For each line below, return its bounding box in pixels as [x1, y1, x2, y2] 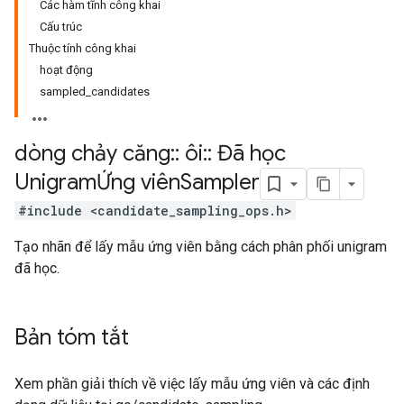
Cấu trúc [40, 20, 82, 33]
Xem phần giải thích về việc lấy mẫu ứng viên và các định [14, 375, 370, 392]
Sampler [180, 169, 260, 197]
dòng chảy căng [14, 140, 170, 167]
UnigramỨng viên [14, 169, 180, 197]
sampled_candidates [40, 85, 150, 98]
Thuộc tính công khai [29, 41, 136, 55]
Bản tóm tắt [14, 324, 129, 351]
